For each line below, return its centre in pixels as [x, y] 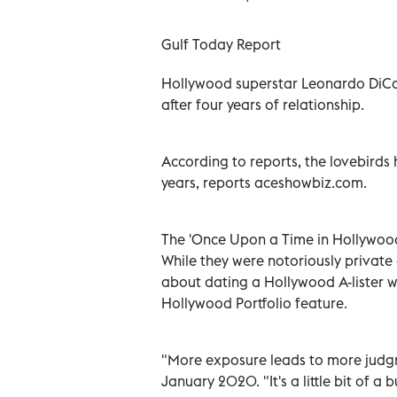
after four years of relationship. [263, 104]
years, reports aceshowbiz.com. [264, 182]
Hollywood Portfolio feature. [254, 303]
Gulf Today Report [221, 44]
